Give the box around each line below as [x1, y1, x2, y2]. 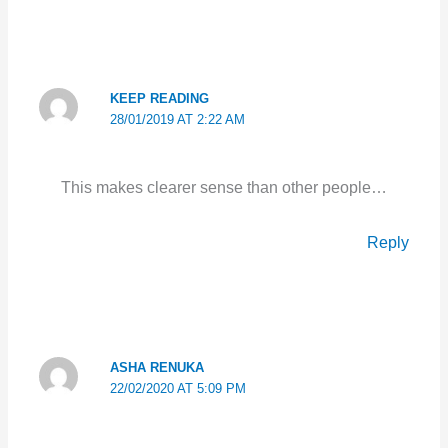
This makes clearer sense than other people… [61, 178, 387, 196]
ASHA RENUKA [109, 360, 204, 376]
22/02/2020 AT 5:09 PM [109, 381, 246, 397]
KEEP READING [109, 90, 209, 106]
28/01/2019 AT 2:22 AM [109, 111, 245, 127]
